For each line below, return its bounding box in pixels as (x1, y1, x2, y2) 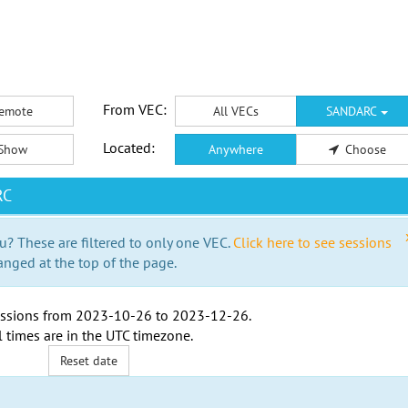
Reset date (60, 352, 118, 369)
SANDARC (326, 103, 382, 119)
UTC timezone (105, 326, 190, 344)
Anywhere (208, 141, 263, 158)
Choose (344, 141, 386, 158)
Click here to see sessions (233, 233, 392, 251)
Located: (102, 138, 155, 157)
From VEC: (102, 100, 167, 118)
